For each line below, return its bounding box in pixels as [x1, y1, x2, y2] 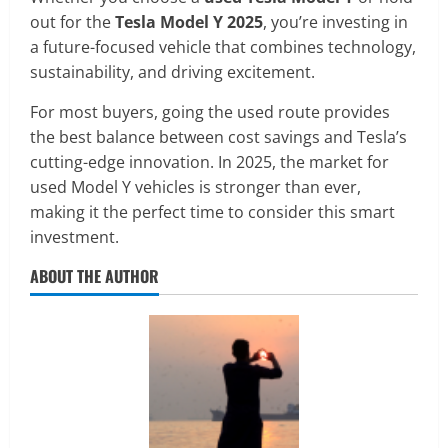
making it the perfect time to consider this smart [30, 201, 395, 224]
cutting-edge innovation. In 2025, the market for [30, 151, 389, 174]
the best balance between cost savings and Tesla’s [30, 126, 407, 149]
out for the [30, 11, 115, 34]
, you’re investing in [263, 11, 408, 34]
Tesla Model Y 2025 [115, 11, 263, 34]
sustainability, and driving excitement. [30, 61, 315, 84]
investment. [30, 226, 119, 249]
